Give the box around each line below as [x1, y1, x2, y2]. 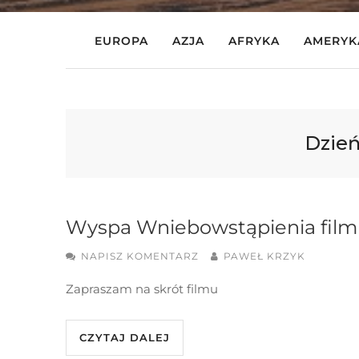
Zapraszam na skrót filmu [66, 281, 218, 296]
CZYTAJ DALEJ [79, 331, 170, 344]
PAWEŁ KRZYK [224, 250, 305, 262]
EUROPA [94, 34, 148, 48]
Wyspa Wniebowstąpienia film [66, 216, 357, 239]
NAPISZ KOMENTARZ [81, 250, 199, 262]
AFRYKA [228, 34, 280, 48]
